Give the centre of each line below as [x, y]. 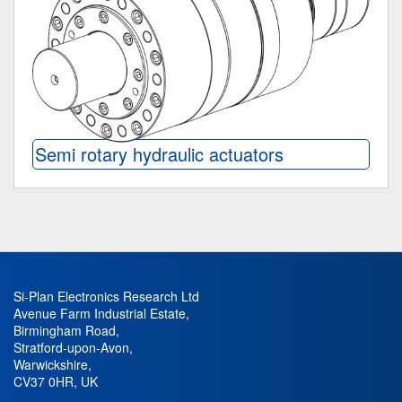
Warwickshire [51, 364]
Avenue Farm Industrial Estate [100, 313]
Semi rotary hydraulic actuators [159, 154]
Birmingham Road [65, 330]
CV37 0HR [44, 381]
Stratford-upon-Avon [71, 347]
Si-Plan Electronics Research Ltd [106, 296]
